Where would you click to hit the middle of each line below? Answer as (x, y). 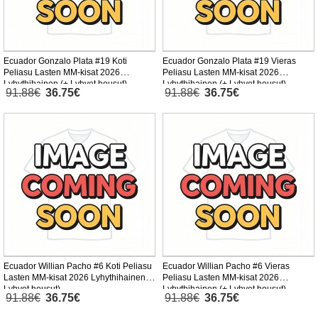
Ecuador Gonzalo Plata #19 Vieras (229, 61)
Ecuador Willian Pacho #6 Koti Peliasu (78, 267)
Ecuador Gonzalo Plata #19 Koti (65, 61)
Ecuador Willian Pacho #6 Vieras (226, 267)
